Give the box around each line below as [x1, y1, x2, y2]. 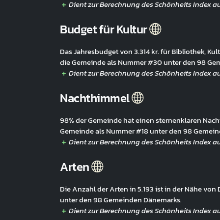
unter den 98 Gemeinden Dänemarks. [60, 194, 182, 205]
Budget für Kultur [60, 21, 149, 38]
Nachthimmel [60, 89, 132, 107]
